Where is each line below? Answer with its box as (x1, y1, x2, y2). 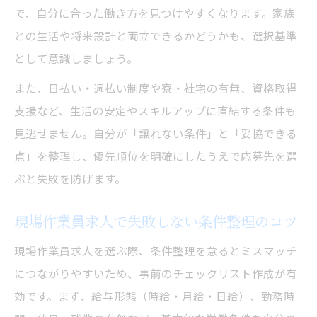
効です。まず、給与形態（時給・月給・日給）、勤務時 (14, 287, 295, 304)
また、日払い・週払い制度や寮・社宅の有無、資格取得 (14, 79, 297, 96)
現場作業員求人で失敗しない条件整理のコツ (14, 210, 297, 231)
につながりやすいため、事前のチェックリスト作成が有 (14, 265, 297, 281)
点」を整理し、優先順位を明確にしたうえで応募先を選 (14, 147, 297, 163)
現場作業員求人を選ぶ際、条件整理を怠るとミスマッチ (14, 242, 297, 258)
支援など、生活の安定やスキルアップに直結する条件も (14, 102, 296, 118)
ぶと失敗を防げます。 (14, 170, 126, 186)
